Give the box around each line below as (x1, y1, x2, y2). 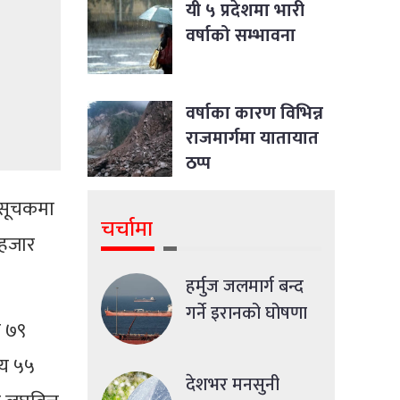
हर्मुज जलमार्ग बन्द (186, 271, 304, 302)
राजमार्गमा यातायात (186, 122, 319, 154)
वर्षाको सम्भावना (186, 20, 296, 51)
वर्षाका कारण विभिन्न (186, 97, 323, 129)
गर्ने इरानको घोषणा (186, 297, 307, 329)
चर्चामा (101, 211, 153, 247)
